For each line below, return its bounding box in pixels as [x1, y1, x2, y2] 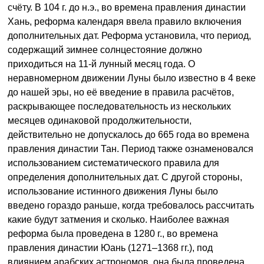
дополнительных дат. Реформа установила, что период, [8, 31, 251, 41]
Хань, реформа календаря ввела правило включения [8, 16, 242, 27]
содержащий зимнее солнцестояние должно [8, 45, 202, 55]
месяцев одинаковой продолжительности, [8, 115, 192, 126]
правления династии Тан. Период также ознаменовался [8, 144, 253, 154]
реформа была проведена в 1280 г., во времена [8, 229, 218, 239]
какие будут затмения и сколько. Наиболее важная [8, 214, 229, 225]
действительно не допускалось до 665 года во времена [8, 130, 249, 140]
